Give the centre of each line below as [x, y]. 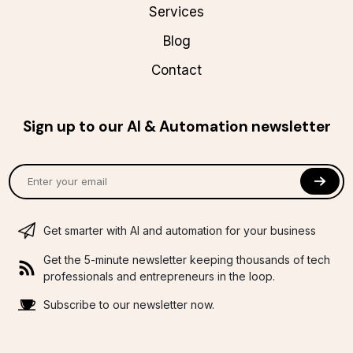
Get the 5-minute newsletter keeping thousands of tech [187, 259]
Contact [176, 71]
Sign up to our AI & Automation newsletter [176, 127]
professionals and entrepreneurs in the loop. [160, 276]
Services [176, 12]
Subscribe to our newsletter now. [129, 305]
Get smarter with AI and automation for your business [180, 231]
